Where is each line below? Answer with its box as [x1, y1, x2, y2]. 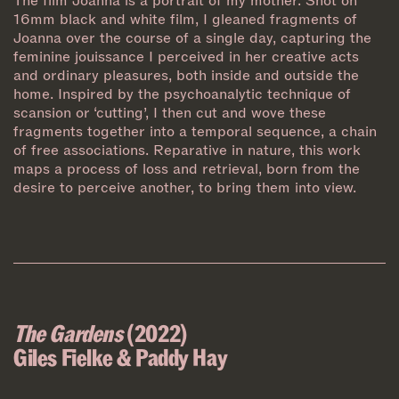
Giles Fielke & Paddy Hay [13, 341, 228, 370]
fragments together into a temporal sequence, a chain [13, 121, 377, 141]
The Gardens [13, 317, 127, 346]
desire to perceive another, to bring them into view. [13, 177, 356, 197]
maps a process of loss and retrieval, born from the [13, 159, 360, 178]
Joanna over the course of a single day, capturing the [13, 28, 371, 47]
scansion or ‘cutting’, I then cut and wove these [13, 102, 326, 122]
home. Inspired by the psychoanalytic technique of [13, 84, 351, 103]
